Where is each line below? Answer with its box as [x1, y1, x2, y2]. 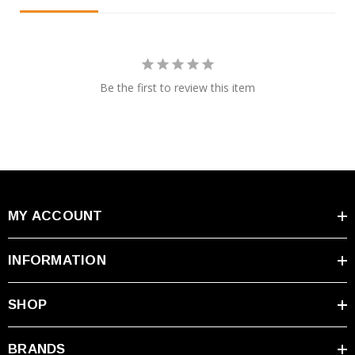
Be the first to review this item [100, 80, 255, 96]
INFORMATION [8, 253, 106, 269]
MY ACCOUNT [8, 208, 103, 224]
